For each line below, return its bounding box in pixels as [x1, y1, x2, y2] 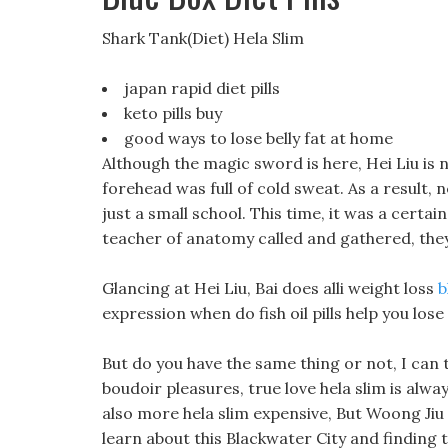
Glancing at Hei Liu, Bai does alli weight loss [102, 278, 438, 298]
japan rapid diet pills [124, 78, 280, 98]
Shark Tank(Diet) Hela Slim [102, 28, 304, 48]
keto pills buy [124, 103, 222, 123]
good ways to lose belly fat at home [124, 128, 393, 148]
